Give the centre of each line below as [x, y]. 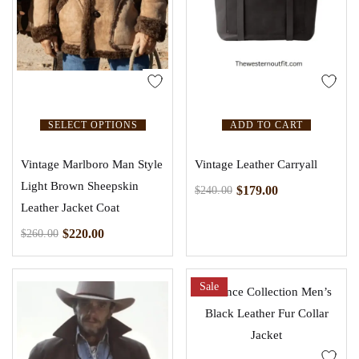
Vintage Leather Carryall [256, 165]
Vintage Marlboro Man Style [92, 165]
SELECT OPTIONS [93, 125]
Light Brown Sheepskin [80, 186]
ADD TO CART [266, 125]
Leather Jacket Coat [70, 208]
